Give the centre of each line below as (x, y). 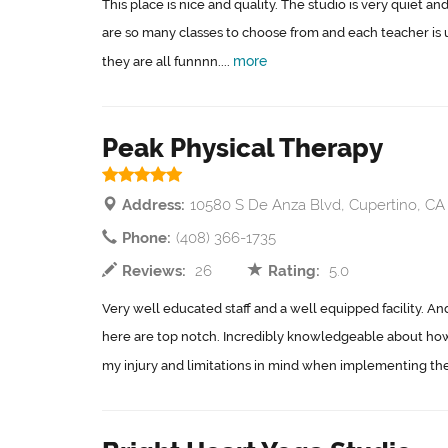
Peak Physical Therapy (242, 148)
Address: (153, 205)
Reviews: (154, 271)
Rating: (294, 271)
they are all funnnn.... (167, 61)
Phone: (146, 238)
